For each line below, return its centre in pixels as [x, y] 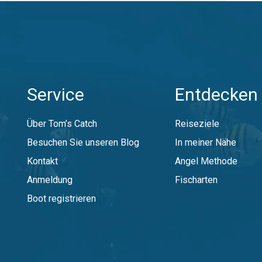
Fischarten [196, 180]
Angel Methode [206, 161]
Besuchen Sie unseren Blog [83, 142]
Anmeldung [50, 180]
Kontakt [42, 161]
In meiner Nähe [206, 142]
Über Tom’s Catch [62, 124]
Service [56, 94]
